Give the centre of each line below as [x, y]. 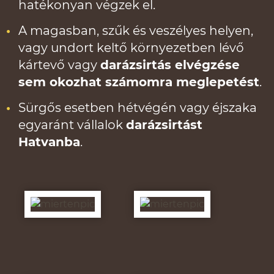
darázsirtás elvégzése [170, 65]
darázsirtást [164, 125]
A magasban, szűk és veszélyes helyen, [136, 31]
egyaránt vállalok [72, 125]
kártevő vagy [59, 65]
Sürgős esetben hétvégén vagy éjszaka [138, 108]
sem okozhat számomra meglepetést [139, 82]
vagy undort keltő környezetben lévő [131, 48]
